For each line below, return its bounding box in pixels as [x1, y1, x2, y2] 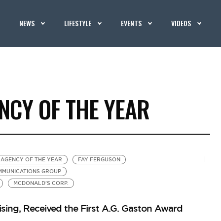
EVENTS [121, 18, 142, 28]
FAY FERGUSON [77, 156, 120, 163]
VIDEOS [171, 18, 191, 28]
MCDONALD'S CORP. [13, 180, 69, 186]
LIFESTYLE [64, 18, 92, 28]
